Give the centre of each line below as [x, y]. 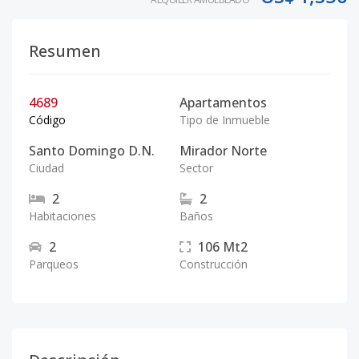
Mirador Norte [223, 151]
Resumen [65, 51]
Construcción [214, 264]
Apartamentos [223, 103]
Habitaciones [63, 216]
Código [47, 120]
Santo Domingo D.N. [92, 151]
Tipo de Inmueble [225, 120]
